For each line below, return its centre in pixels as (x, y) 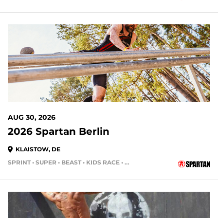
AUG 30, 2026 (32, 117)
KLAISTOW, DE (38, 149)
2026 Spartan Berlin (59, 131)
